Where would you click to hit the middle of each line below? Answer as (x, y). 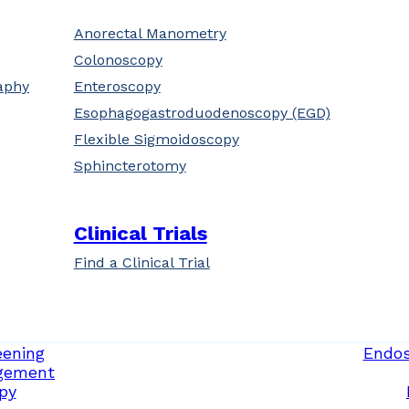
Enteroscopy (117, 86)
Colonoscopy (118, 60)
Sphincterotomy (130, 166)
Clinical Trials (140, 233)
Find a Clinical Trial (142, 262)
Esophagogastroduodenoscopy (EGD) (202, 113)
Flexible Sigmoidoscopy (156, 139)
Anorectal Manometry (150, 33)
